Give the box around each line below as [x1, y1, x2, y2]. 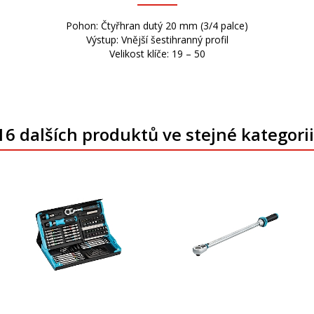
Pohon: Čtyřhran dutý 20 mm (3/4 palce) [66, 19, 248, 32]
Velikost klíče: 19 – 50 [109, 47, 205, 60]
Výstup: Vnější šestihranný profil [86, 33, 228, 46]
